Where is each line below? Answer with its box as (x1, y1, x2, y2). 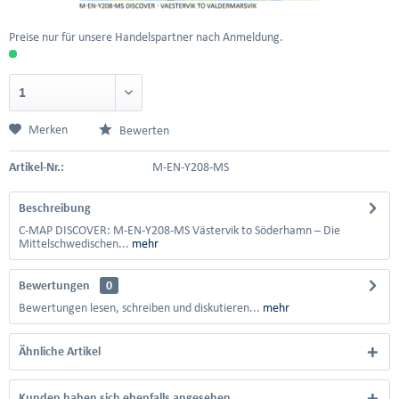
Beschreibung (19, 201, 91, 215)
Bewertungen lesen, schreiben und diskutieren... (19, 301, 260, 314)
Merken (28, 123, 68, 136)
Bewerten (117, 124, 169, 137)
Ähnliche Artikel (19, 345, 101, 358)
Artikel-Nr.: (9, 160, 64, 174)
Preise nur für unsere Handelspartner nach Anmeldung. (9, 30, 283, 44)
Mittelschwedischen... (19, 237, 129, 250)
